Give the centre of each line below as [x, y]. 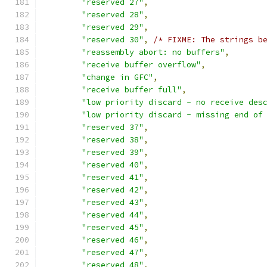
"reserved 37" [113, 127]
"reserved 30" [113, 40]
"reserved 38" [113, 140]
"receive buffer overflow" [141, 65]
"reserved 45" [113, 227]
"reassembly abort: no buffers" [153, 52]
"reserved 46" [113, 240]
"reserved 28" [113, 15]
